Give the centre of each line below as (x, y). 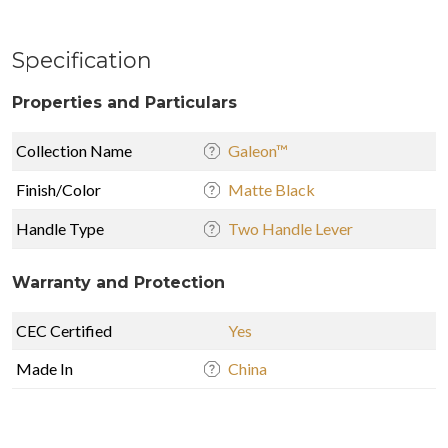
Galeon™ (258, 150)
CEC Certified (64, 330)
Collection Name (74, 150)
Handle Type (60, 228)
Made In (44, 368)
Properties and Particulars (124, 102)
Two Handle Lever (290, 228)
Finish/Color (58, 189)
